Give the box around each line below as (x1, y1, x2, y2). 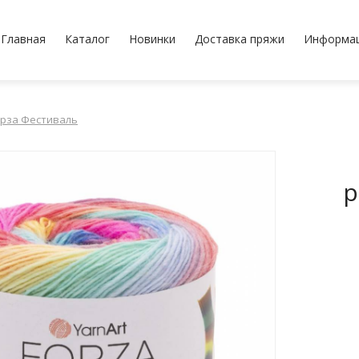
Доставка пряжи (194, 30, 284, 46)
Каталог (64, 30, 110, 46)
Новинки (128, 30, 175, 46)
